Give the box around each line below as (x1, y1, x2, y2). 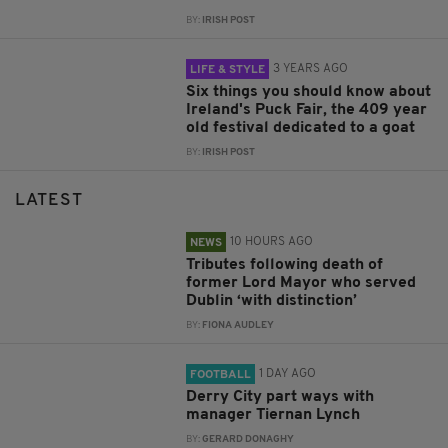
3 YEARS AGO (273, 63, 349, 76)
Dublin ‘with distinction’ (186, 293, 358, 310)
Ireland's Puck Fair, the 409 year (186, 102, 428, 119)
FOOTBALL (190, 369, 252, 382)
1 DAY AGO (259, 368, 317, 381)
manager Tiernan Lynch (186, 407, 365, 424)
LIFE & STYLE (190, 64, 266, 77)
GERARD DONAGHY (202, 435, 295, 445)
